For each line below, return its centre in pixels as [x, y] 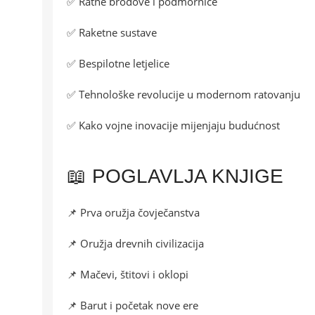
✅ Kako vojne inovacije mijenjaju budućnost [173, 126]
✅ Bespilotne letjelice [118, 64]
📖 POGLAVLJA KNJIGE [175, 176]
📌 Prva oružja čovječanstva [133, 213]
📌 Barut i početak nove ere [133, 306]
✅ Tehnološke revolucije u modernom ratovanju [184, 95]
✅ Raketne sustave [112, 33]
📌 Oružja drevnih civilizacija [135, 244]
